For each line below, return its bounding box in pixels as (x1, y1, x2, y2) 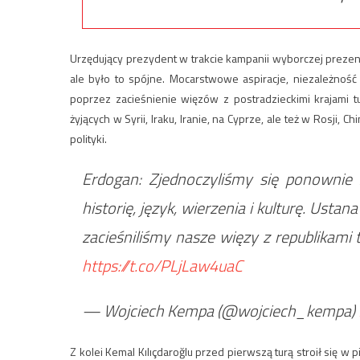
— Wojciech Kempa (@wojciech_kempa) (82, 297, 358, 323)
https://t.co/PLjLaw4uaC (82, 252, 243, 278)
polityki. (70, 129, 107, 147)
